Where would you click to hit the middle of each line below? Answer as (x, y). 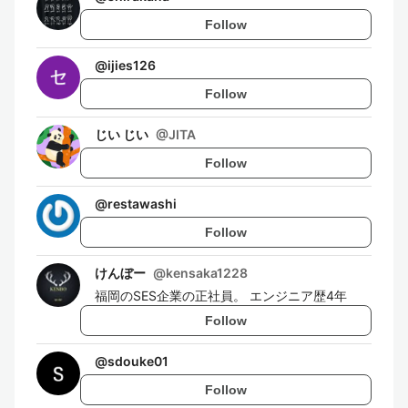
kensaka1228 (207, 273)
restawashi (142, 204)
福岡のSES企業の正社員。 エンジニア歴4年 (221, 296)
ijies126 (132, 65)
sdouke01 (138, 361)
